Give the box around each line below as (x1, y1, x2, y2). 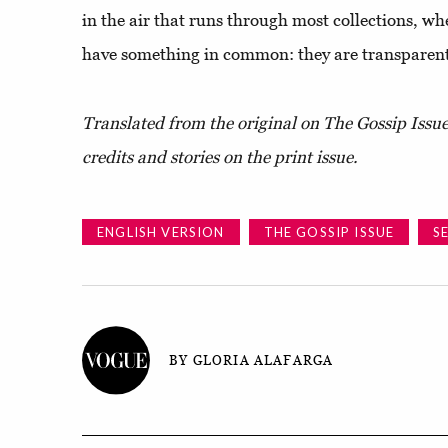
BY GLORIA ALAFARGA (169, 352, 334, 368)
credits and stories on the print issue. (82, 147, 358, 168)
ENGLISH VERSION (97, 224, 225, 241)
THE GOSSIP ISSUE (263, 224, 395, 241)
